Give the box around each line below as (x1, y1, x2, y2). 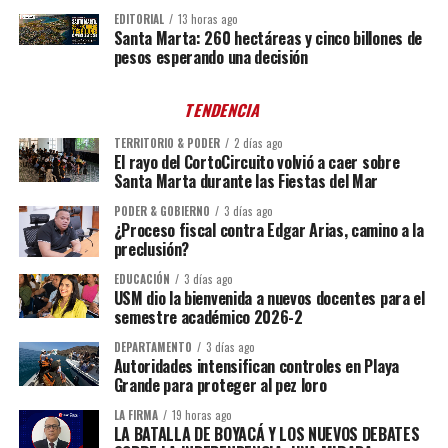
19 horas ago (171, 406, 232, 423)
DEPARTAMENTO (113, 338, 192, 355)
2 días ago (233, 134, 283, 151)
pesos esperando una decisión (113, 44, 308, 69)
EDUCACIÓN (113, 270, 170, 287)
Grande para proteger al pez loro (113, 372, 327, 397)
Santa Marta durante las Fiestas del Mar (113, 168, 379, 193)
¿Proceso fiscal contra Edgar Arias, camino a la (113, 217, 424, 242)
